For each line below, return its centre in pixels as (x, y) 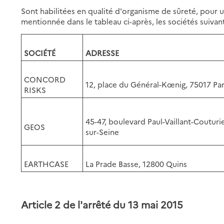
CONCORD (45, 79)
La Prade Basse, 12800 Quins (136, 163)
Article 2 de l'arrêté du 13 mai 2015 (102, 204)
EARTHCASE (46, 163)
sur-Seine (102, 131)
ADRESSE (102, 52)
